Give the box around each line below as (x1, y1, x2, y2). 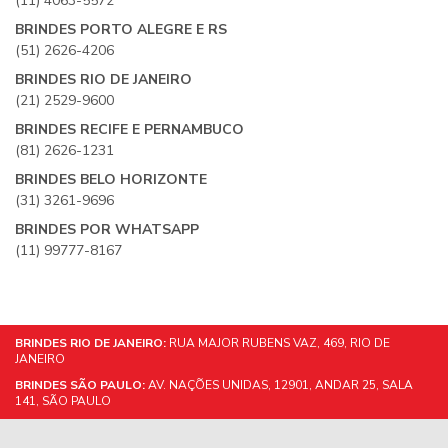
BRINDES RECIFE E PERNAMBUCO (15, 120, 244, 139)
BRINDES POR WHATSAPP (15, 220, 199, 239)
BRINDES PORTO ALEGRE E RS (15, 20, 227, 39)
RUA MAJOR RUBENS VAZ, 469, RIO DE (166, 335, 390, 351)
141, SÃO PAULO (15, 393, 111, 409)
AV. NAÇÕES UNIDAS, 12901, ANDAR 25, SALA (145, 377, 413, 393)
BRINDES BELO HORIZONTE (15, 170, 207, 189)
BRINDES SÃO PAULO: (15, 377, 145, 393)
